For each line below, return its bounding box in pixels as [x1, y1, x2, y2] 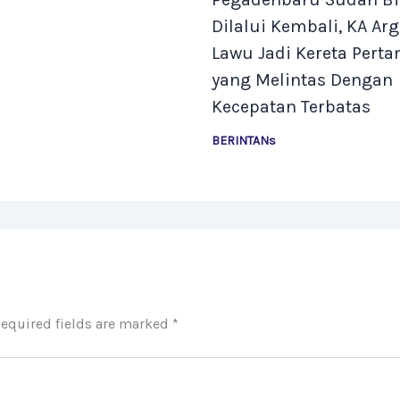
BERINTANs [211, 133, 276, 149]
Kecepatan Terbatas [211, 96, 371, 118]
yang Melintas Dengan [211, 70, 393, 91]
